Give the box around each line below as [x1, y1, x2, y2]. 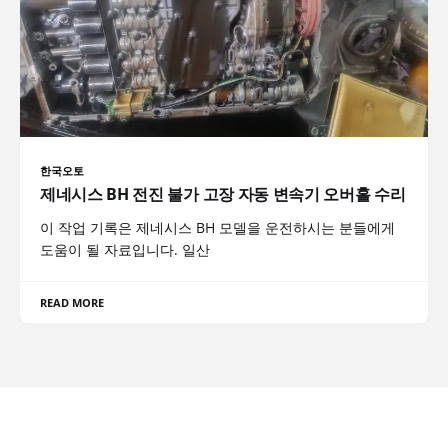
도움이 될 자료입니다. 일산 [40, 239, 210, 259]
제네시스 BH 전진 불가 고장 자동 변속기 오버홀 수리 [40, 182, 406, 205]
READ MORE [40, 294, 105, 310]
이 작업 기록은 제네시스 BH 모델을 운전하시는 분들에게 [40, 217, 395, 237]
